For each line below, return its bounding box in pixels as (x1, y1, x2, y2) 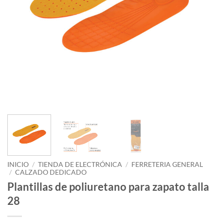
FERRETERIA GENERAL (131, 161, 203, 168)
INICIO (7, 161, 29, 168)
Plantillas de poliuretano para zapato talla (7, 180, 209, 193)
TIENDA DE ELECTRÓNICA (38, 161, 123, 168)
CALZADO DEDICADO (15, 168, 87, 176)
